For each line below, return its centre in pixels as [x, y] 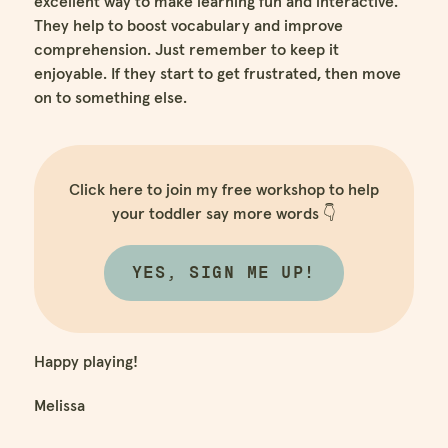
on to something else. [110, 97]
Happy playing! [85, 361]
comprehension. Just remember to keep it [186, 49]
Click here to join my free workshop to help [223, 189]
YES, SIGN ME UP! [223, 273]
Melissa [59, 405]
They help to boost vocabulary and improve [188, 25]
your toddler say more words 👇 [223, 213]
